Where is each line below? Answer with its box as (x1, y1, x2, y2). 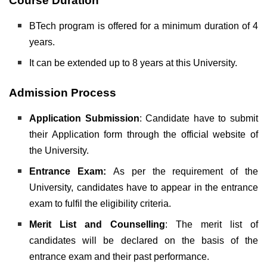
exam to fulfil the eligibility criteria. (29, 198, 172, 209)
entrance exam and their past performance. (29, 251, 210, 262)
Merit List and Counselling (29, 219, 166, 229)
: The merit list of (165, 219, 259, 229)
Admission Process (9, 86, 116, 99)
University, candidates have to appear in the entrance (29, 182, 258, 193)
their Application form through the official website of (29, 129, 258, 139)
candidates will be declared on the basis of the (29, 235, 258, 246)
